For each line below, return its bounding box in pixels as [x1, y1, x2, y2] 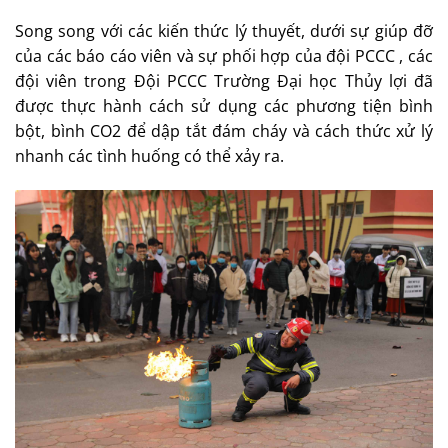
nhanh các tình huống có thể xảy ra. [15, 145, 284, 168]
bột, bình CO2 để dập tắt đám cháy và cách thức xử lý [15, 120, 433, 143]
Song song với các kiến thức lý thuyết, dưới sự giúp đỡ [15, 20, 433, 43]
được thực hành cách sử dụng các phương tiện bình [15, 95, 433, 118]
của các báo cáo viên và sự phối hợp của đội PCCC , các [15, 45, 433, 68]
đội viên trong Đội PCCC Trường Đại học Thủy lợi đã [15, 70, 433, 93]
